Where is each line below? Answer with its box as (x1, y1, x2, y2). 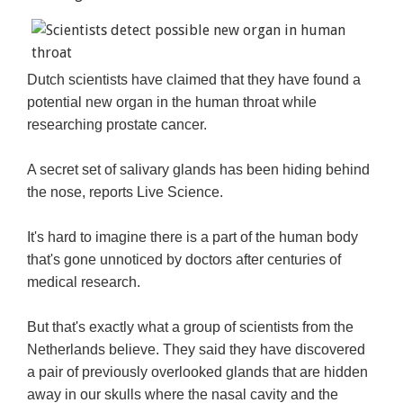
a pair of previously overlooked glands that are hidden (27, 364, 369, 381)
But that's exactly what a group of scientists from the (27, 319, 354, 336)
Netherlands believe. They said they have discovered (27, 342, 366, 358)
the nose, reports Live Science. (27, 184, 224, 201)
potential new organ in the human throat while (27, 94, 318, 111)
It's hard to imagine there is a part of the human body (27, 229, 359, 246)
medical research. (27, 274, 141, 291)
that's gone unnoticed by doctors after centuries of (27, 252, 342, 268)
